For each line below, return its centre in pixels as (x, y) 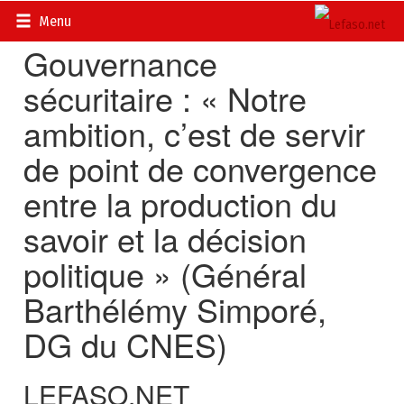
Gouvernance (121, 63)
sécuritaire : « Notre (165, 98)
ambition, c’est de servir (195, 133)
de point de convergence (201, 168)
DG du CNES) (126, 344)
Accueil (44, 18)
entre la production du (181, 203)
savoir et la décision (165, 239)
